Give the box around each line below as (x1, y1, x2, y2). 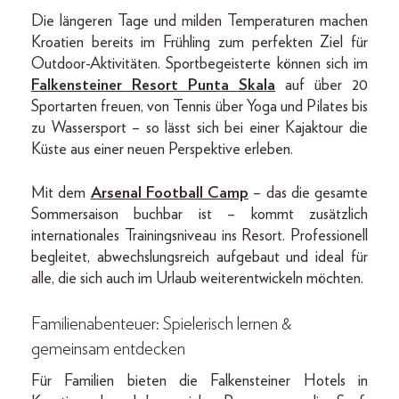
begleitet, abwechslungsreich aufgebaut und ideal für (31, 248, 368, 265)
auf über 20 (275, 77, 368, 94)
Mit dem (31, 184, 91, 201)
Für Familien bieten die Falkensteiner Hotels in (31, 372, 368, 389)
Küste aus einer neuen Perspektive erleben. (31, 141, 293, 158)
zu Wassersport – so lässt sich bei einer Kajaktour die (31, 119, 368, 136)
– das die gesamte (248, 184, 368, 201)
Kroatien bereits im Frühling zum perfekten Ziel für (31, 34, 368, 51)
